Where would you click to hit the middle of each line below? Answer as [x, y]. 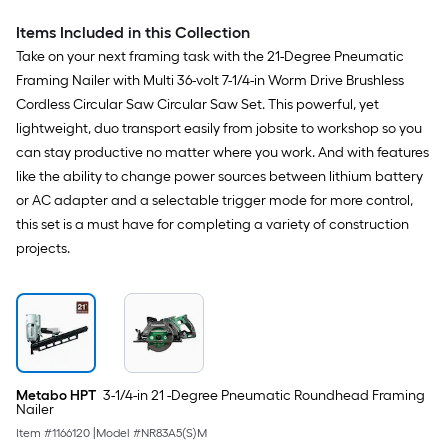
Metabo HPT [56, 395]
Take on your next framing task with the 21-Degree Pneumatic [210, 56]
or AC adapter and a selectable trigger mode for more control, [214, 200]
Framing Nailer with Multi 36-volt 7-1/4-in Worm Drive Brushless [210, 80]
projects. [43, 248]
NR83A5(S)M [174, 433]
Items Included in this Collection [133, 32]
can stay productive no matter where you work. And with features [222, 152]
